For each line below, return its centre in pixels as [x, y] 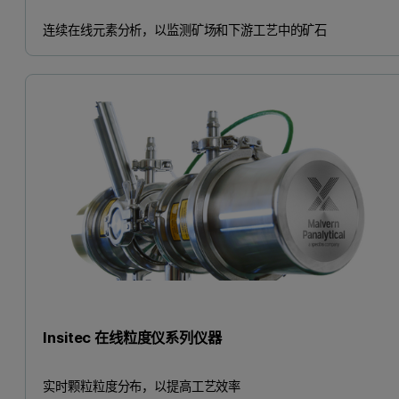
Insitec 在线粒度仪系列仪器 [132, 337]
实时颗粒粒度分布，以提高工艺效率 [142, 387]
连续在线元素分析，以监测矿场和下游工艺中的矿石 [185, 30]
